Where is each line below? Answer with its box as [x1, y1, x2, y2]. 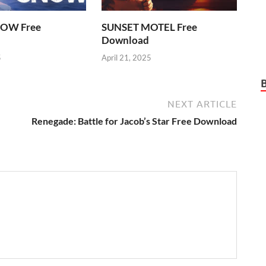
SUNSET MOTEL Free [102, 21, 198, 34]
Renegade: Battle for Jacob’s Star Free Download [31, 115, 237, 126]
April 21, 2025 [102, 52, 152, 62]
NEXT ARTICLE [167, 98, 237, 109]
